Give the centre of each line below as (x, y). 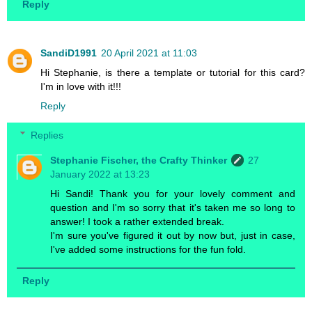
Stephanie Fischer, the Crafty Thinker (139, 160)
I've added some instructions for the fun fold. (148, 249)
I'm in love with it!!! (81, 86)
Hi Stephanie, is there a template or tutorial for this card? (173, 72)
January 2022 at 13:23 (100, 174)
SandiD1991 (69, 53)
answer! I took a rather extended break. (138, 221)
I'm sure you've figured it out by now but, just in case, (173, 235)
